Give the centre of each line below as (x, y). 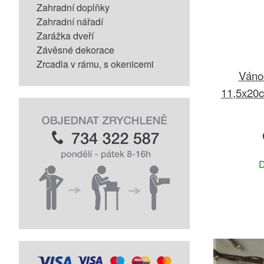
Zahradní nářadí (70, 22)
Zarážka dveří (65, 36)
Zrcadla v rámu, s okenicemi (95, 64)
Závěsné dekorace (75, 50)
